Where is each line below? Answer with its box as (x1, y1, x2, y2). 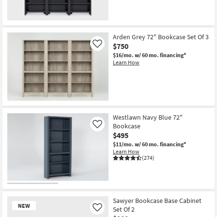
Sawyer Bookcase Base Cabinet (113, 196, 201, 205)
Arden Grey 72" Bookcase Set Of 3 (113, 32, 209, 42)
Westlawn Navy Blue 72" (113, 113, 183, 122)
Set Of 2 (113, 204, 135, 214)
